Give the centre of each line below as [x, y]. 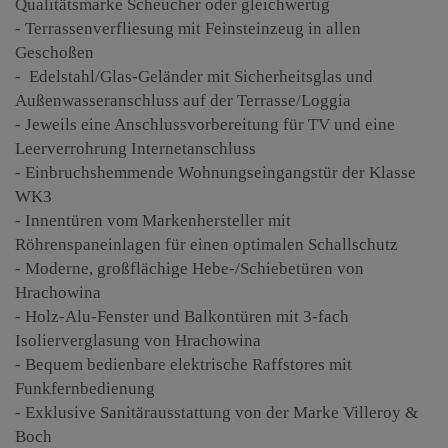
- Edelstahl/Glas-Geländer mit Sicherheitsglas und [194, 77]
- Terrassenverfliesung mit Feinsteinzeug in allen [188, 29]
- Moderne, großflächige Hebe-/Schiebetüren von [189, 269]
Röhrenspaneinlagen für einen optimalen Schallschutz [206, 245]
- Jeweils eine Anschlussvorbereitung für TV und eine [205, 125]
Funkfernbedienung [85, 389]
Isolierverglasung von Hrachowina [138, 341]
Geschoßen [54, 53]
